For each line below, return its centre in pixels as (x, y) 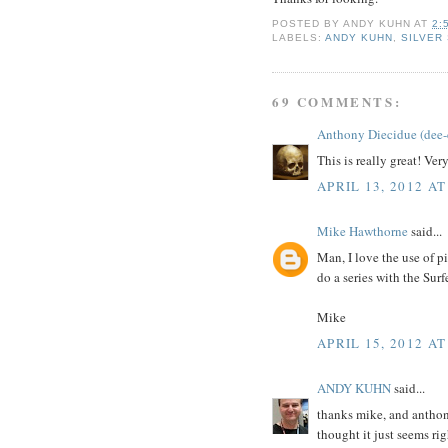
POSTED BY (308, 24)
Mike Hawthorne (362, 230)
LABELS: (299, 38)
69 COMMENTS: (337, 101)
